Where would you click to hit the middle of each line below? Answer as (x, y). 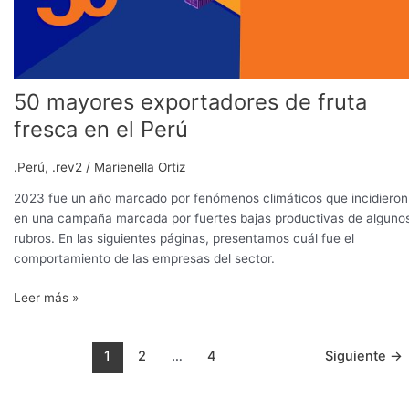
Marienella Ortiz (140, 167)
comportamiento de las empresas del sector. (144, 259)
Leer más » (46, 297)
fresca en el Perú (101, 130)
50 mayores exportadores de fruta (190, 102)
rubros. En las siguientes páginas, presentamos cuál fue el (184, 239)
